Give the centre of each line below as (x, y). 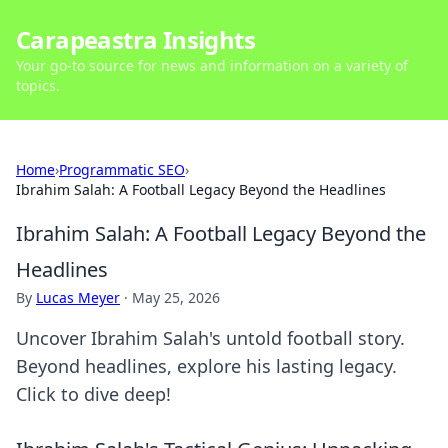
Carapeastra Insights (135, 39)
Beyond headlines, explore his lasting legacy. (206, 366)
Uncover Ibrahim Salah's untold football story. (210, 338)
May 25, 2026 (176, 297)
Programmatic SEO (122, 169)
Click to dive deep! (93, 394)
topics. (38, 85)
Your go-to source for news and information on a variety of (212, 65)
